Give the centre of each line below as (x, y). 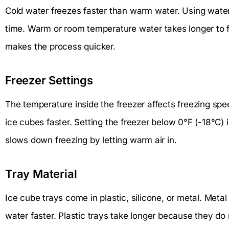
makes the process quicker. (60, 47)
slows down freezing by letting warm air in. (91, 140)
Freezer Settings (49, 81)
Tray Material (41, 174)
